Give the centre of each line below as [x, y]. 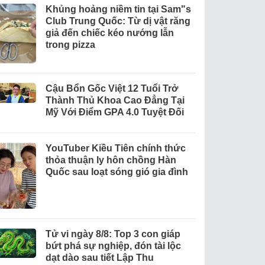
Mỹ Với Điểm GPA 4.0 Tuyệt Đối [114, 112]
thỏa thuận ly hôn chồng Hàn [111, 160]
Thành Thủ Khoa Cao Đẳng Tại [115, 101]
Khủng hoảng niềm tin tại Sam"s [118, 9]
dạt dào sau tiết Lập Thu [99, 258]
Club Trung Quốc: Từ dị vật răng [118, 21]
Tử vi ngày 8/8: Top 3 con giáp [113, 234]
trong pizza [70, 45]
